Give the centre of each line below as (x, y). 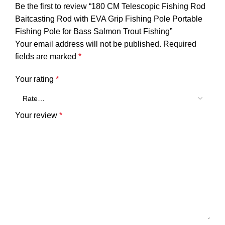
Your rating (35, 79)
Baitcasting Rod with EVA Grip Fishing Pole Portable (109, 19)
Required (180, 44)
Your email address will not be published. (88, 44)
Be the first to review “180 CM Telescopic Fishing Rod (110, 7)
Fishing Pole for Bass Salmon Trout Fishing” (94, 32)
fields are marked (47, 57)
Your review (37, 116)
